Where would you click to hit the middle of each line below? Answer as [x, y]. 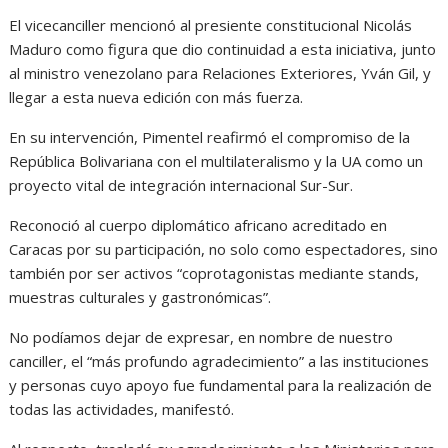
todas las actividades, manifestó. [122, 409]
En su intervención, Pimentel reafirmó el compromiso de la [210, 137]
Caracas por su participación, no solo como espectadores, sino [224, 249]
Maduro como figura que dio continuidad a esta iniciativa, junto [223, 49]
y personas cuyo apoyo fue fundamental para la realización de [221, 385]
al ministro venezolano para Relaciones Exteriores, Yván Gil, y [220, 73]
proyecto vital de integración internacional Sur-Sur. [181, 185]
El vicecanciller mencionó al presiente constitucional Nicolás [211, 25]
